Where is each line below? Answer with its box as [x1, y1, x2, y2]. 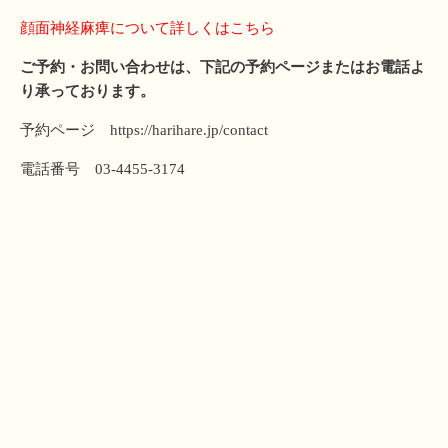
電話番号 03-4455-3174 [20, 161, 185, 178]
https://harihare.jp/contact [110, 122, 268, 139]
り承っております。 [20, 83, 155, 100]
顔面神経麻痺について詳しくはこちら [20, 20, 275, 37]
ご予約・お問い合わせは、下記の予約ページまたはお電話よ [20, 59, 425, 76]
